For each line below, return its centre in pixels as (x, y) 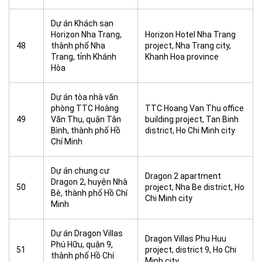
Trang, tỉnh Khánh (84, 57)
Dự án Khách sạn (82, 23)
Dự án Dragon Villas (87, 233)
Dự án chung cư (80, 171)
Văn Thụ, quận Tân (86, 119)
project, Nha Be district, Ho (195, 187)
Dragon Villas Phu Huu (186, 239)
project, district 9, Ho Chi (191, 250)
